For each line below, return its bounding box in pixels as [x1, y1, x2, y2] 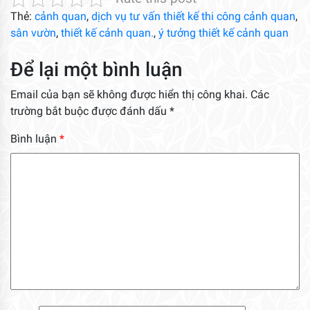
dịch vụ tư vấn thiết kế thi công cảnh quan [91, 9, 295, 23]
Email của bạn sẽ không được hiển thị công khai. [10, 87, 248, 101]
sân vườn [10, 26, 56, 39]
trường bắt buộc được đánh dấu [10, 104, 170, 118]
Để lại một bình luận [10, 57, 183, 81]
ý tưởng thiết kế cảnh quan [158, 26, 289, 39]
